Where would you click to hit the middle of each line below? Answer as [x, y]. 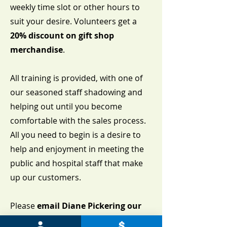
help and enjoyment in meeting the [77, 149]
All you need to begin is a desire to [75, 135]
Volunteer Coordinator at [61, 220]
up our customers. [46, 177]
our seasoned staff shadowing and [76, 92]
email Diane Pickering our [89, 205]
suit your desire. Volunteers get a [73, 21]
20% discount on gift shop [62, 35]
